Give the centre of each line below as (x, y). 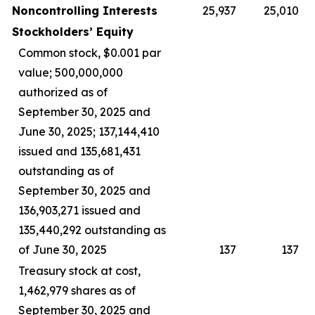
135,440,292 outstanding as (92, 230)
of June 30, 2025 (63, 250)
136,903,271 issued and (79, 210)
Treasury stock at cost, (79, 271)
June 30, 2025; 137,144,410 (89, 131)
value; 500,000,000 (71, 72)
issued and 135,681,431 (79, 151)
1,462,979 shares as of (77, 290)
